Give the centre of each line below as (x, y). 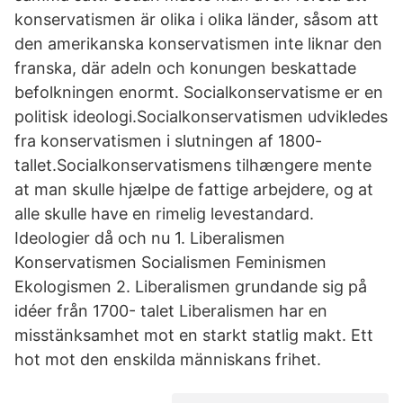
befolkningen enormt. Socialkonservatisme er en (199, 92)
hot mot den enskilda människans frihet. (168, 359)
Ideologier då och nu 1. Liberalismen (150, 238)
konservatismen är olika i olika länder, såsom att (197, 19)
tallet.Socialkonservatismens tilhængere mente (193, 165)
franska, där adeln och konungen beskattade (185, 68)
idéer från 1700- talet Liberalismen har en (171, 311)
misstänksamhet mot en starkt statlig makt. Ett (194, 335)
